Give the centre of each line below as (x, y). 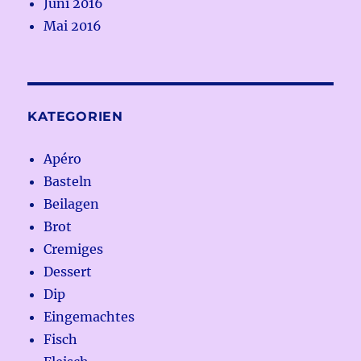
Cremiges (74, 249)
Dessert (68, 271)
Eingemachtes (89, 316)
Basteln (68, 181)
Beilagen (72, 203)
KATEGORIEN (75, 116)
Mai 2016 (73, 25)
